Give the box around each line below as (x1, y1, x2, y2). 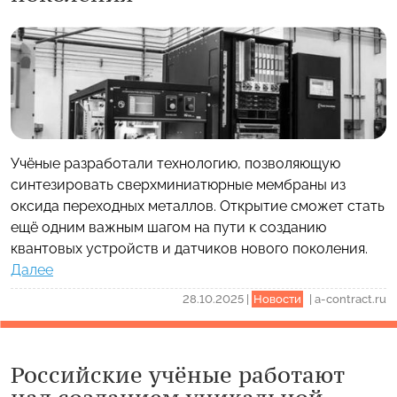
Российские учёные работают (11, 361, 344, 390)
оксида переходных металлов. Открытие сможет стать (11, 198, 385, 215)
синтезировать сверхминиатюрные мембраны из (11, 176, 346, 194)
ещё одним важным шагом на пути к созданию (11, 219, 326, 237)
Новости (253, 292, 301, 307)
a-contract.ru (315, 292, 386, 307)
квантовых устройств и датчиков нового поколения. (11, 240, 368, 258)
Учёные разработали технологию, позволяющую (11, 155, 340, 173)
